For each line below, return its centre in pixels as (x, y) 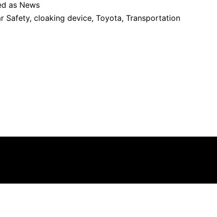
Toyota (109, 18)
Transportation (153, 18)
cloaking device (63, 18)
